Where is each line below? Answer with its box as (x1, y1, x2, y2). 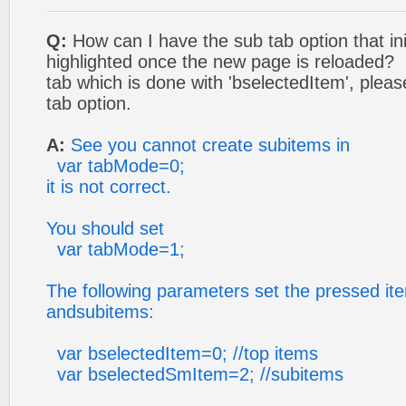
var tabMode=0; (46, 156, 185, 176)
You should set (46, 218, 164, 238)
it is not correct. (46, 177, 171, 197)
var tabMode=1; (46, 239, 185, 259)
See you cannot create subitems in (71, 135, 350, 155)
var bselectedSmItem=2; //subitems (46, 364, 343, 384)
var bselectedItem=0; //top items (46, 343, 318, 363)
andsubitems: (46, 302, 154, 322)
